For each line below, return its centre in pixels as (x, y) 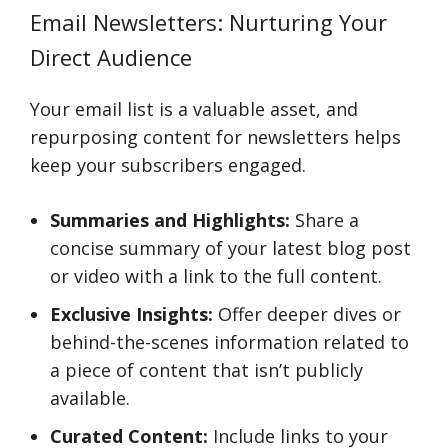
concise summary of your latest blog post (230, 248)
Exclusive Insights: (131, 314)
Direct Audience (111, 57)
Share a (324, 220)
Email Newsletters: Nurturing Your (208, 22)
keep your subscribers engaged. (168, 165)
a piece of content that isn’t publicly (206, 370)
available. (90, 398)
